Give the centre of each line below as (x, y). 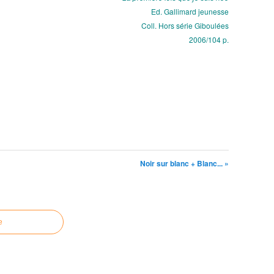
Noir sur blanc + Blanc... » (184, 163)
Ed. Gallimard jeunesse (190, 11)
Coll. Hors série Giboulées (185, 25)
